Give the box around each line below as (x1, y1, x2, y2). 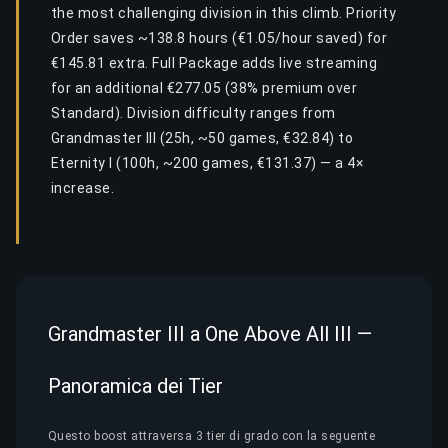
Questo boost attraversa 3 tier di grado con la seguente (48, 428, 376, 443)
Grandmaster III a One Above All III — (48, 321, 372, 346)
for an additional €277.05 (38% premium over (51, 80, 358, 96)
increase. (51, 180, 115, 196)
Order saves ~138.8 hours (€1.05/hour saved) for (51, 30, 388, 46)
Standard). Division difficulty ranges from (51, 105, 336, 121)
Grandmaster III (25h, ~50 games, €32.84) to (51, 130, 354, 146)
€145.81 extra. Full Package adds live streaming (51, 55, 378, 71)
